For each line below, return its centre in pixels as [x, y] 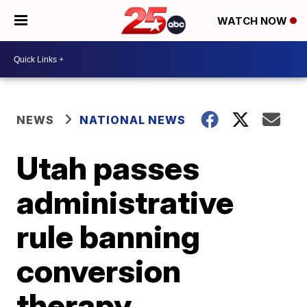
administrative [125, 202]
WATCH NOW [254, 21]
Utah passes [108, 168]
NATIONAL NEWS [133, 120]
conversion [99, 271]
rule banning [109, 236]
